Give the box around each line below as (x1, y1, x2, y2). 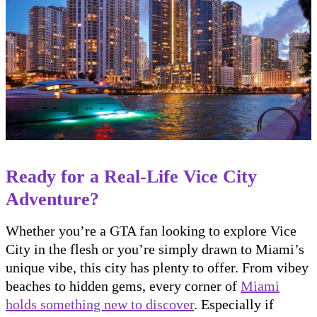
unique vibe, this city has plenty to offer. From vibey (6, 259, 309, 275)
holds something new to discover (6, 296, 194, 312)
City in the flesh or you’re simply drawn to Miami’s (6, 241, 304, 257)
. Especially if (194, 296, 274, 312)
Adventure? (6, 188, 99, 209)
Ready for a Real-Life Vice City (6, 166, 257, 187)
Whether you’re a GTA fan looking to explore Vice (6, 222, 296, 238)
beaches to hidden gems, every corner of (6, 277, 241, 294)
